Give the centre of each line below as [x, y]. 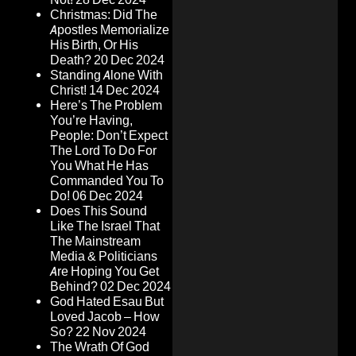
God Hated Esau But [107, 302]
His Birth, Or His [94, 45]
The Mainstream [95, 242]
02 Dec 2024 [135, 287]
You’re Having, [91, 121]
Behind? [74, 287]
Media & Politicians [104, 257]
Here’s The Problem [106, 106]
